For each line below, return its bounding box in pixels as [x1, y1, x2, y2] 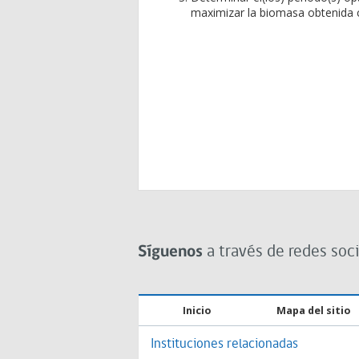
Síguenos [138, 244, 203, 260]
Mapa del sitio [276, 304, 350, 317]
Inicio [183, 304, 211, 317]
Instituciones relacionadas [151, 337, 298, 351]
